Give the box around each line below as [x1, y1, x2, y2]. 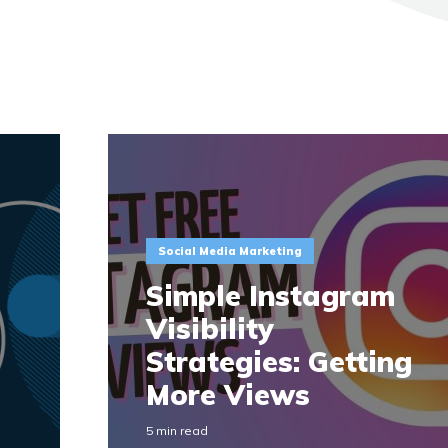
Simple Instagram [146, 277, 396, 313]
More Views [146, 376, 311, 412]
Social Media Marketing [158, 244, 303, 259]
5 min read [146, 422, 209, 438]
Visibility [146, 310, 275, 346]
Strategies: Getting [146, 343, 413, 379]
